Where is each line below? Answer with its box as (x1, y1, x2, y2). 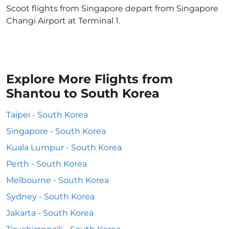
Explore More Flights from (6, 72, 173, 86)
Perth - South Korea (6, 159, 87, 169)
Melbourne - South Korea (6, 175, 109, 185)
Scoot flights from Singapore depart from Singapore (6, 4, 218, 13)
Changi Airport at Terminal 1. (6, 16, 120, 26)
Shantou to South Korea (6, 86, 159, 101)
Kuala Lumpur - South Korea (6, 143, 122, 152)
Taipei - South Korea (6, 110, 88, 120)
